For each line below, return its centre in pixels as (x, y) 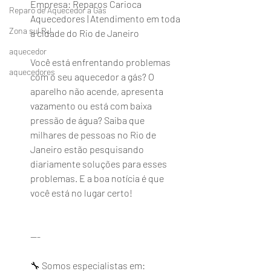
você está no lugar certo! (81, 193)
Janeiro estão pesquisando (88, 149)
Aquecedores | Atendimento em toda (106, 18)
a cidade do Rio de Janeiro (85, 33)
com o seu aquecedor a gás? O (93, 77)
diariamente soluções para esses (100, 164)
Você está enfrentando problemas (101, 62)
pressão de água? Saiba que (88, 120)
